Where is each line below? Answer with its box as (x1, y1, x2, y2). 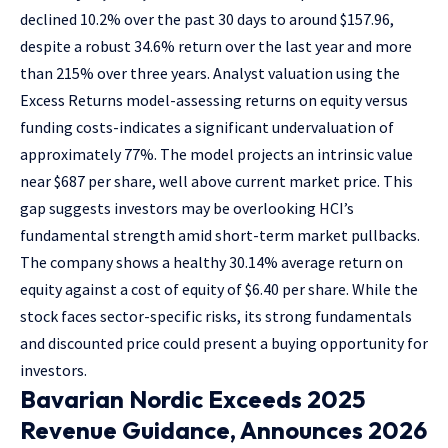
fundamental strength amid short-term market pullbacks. (20, 224, 420, 245)
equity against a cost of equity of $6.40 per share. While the (20, 278, 418, 299)
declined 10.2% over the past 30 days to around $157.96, (20, 8, 394, 29)
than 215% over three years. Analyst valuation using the (20, 62, 400, 83)
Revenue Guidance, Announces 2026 (20, 414, 427, 445)
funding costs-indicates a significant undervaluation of (20, 116, 394, 137)
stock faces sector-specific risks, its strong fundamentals (20, 305, 412, 326)
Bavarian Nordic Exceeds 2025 (20, 383, 365, 414)
